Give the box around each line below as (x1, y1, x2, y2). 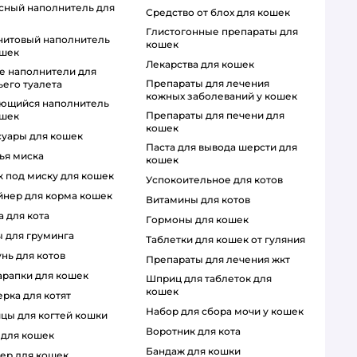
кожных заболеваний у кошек (145, 90, 297, 103)
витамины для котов (152, 194, 250, 206)
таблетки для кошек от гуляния (151, 233, 305, 246)
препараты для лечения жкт (153, 253, 290, 266)
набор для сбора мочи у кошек (153, 305, 304, 318)
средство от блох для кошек (152, 6, 290, 19)
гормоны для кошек (151, 214, 249, 226)
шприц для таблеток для (145, 273, 156, 285)
